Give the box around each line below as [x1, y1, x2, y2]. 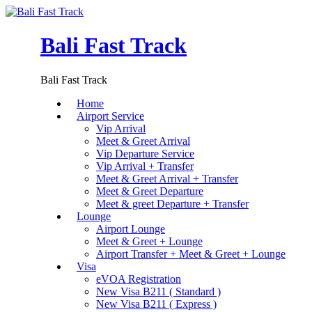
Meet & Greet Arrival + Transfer [96, 172, 238, 185]
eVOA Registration [96, 272, 181, 285]
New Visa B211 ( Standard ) [96, 285, 221, 297]
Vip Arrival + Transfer [96, 159, 194, 172]
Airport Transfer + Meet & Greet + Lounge [96, 247, 286, 260]
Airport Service [77, 109, 144, 122]
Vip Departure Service [96, 147, 194, 159]
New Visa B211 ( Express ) [96, 297, 217, 310]
